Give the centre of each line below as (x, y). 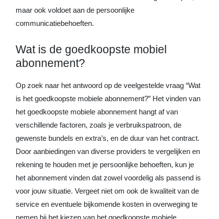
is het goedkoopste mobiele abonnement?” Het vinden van (108, 99)
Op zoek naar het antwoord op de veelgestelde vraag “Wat (108, 85)
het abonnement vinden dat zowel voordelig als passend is (108, 178)
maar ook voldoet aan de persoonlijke (75, 10)
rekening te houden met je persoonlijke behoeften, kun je (105, 164)
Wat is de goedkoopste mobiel (91, 49)
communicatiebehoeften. (55, 23)
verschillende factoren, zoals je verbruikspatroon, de (99, 125)
